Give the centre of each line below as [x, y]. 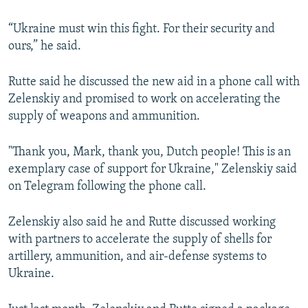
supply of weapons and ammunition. [104, 117]
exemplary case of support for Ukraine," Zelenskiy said [153, 170]
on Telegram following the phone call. [107, 187]
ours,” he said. [45, 47]
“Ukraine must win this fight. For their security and [142, 30]
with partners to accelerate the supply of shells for [140, 240]
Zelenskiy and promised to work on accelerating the [144, 100]
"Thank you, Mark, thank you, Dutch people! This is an [150, 153]
